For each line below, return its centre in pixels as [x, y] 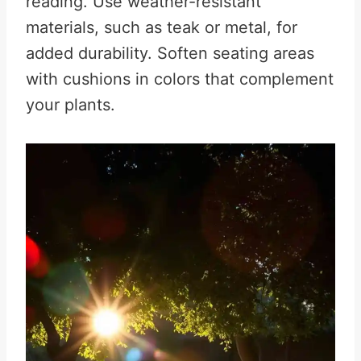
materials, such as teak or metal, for [162, 27]
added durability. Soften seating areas [170, 53]
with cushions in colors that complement [180, 79]
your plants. [71, 105]
